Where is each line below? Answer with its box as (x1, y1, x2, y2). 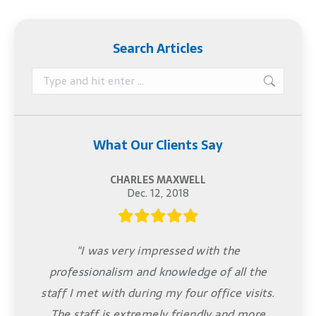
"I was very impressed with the (75, 241, 241, 260)
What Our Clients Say (93, 134, 223, 155)
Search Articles (113, 37, 203, 59)
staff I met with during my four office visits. (41, 283, 275, 302)
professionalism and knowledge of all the (49, 262, 267, 281)
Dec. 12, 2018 (127, 183, 189, 202)
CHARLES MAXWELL (110, 171, 206, 188)
